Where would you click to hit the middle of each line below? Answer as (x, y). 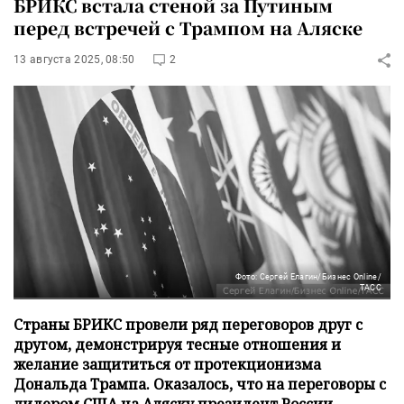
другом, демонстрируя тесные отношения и (177, 344)
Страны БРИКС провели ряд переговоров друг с (188, 324)
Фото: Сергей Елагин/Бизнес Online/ (308, 276)
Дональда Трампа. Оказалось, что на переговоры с (200, 384)
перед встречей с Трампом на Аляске (188, 28)
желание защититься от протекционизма (167, 364)
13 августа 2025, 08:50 (74, 60)
